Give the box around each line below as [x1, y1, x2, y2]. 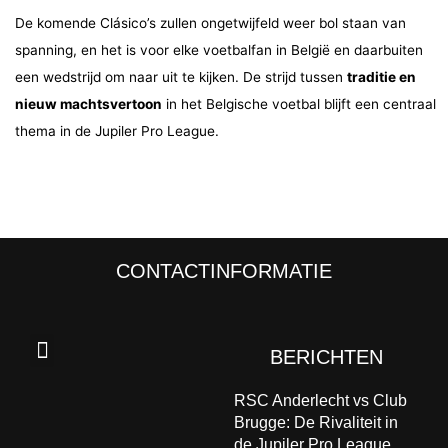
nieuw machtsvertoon [15, 95, 162, 112]
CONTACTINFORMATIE [116, 260, 332, 283]
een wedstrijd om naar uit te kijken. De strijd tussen [15, 68, 347, 85]
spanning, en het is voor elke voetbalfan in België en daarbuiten [15, 41, 423, 58]
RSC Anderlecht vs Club [234, 392, 407, 410]
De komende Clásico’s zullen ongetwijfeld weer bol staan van [15, 14, 406, 31]
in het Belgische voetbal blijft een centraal [162, 95, 436, 112]
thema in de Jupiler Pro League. [15, 122, 219, 139]
